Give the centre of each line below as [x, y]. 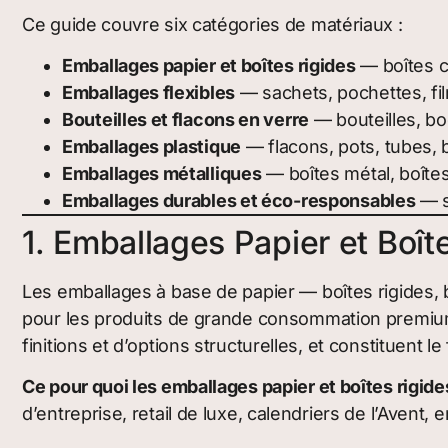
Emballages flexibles [148, 92]
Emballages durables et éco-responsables [239, 200]
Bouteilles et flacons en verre [185, 119]
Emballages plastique [151, 146]
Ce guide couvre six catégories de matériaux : [212, 24]
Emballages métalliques [162, 173]
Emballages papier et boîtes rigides [209, 65]
